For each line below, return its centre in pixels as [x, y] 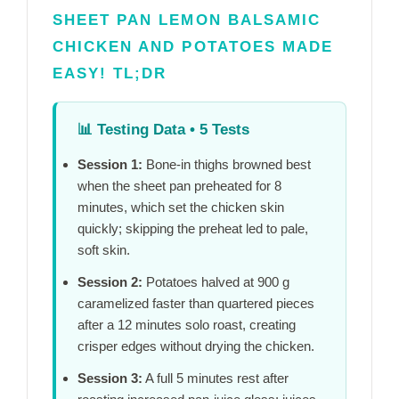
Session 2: [110, 282]
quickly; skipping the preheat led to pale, [193, 229]
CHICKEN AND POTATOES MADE [193, 47]
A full [159, 379]
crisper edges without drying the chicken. [196, 346]
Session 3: [110, 379]
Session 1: [110, 165]
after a [98, 325]
